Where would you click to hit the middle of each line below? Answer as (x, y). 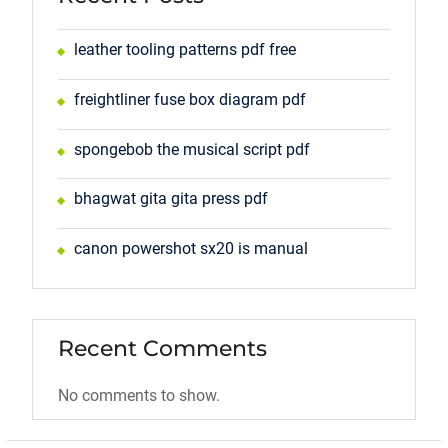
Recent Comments (162, 348)
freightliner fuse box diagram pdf (189, 99)
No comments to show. (138, 395)
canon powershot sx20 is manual (190, 249)
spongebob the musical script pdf (191, 149)
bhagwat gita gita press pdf (170, 199)
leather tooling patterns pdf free (184, 49)
